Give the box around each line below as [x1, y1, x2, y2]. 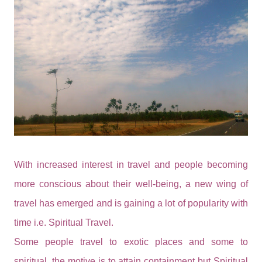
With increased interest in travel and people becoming [14, 159, 248, 170]
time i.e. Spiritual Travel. [14, 217, 113, 227]
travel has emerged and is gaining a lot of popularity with [14, 198, 248, 208]
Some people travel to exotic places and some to [14, 236, 248, 247]
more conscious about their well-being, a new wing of [14, 178, 248, 189]
